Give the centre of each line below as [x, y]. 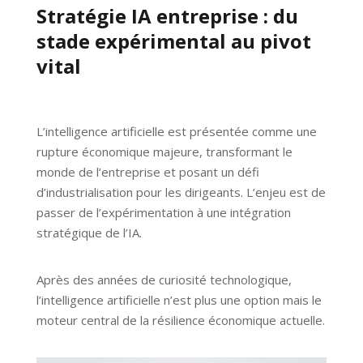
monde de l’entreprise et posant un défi [147, 172]
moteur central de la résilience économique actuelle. [180, 320]
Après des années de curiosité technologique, [164, 280]
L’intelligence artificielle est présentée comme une [176, 132]
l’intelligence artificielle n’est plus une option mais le [179, 300]
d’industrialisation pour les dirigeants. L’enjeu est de [181, 192]
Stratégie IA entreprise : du [167, 16]
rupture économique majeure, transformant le [164, 152]
